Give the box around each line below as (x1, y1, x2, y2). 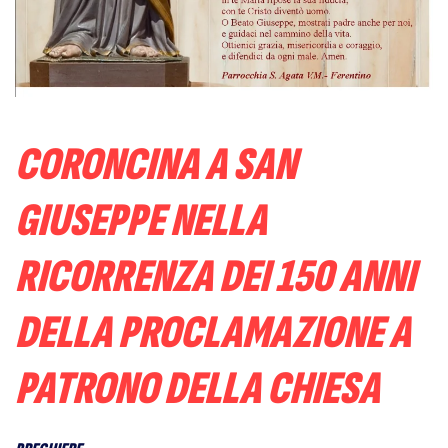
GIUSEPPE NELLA (15, 193, 267, 250)
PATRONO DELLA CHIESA (15, 361, 380, 418)
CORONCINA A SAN (15, 137, 296, 194)
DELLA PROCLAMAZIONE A (15, 305, 411, 362)
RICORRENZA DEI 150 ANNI (15, 249, 415, 306)
